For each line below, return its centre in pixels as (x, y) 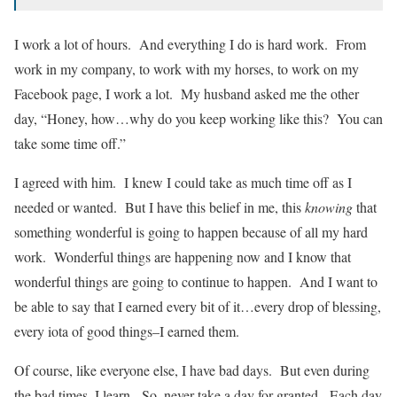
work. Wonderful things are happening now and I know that (183, 257)
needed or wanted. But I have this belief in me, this (160, 207)
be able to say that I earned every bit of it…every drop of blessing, (198, 307)
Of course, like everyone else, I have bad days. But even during (192, 370)
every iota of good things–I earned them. (127, 331)
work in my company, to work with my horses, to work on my (187, 69)
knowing (329, 207)
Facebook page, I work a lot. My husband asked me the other (187, 94)
